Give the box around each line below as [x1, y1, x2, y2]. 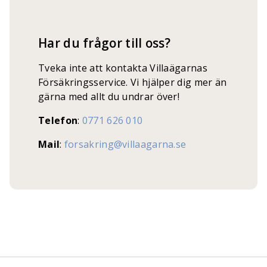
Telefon [38, 114, 78, 127]
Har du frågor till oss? [38, 35, 170, 51]
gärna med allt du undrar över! [38, 90, 180, 103]
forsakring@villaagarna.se [64, 138, 187, 151]
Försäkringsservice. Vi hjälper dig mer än [38, 76, 227, 89]
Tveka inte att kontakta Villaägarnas [38, 61, 207, 74]
